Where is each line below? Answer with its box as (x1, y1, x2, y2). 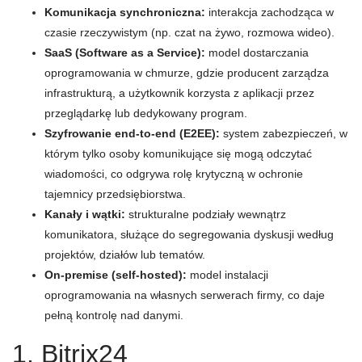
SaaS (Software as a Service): (44, 46, 205, 59)
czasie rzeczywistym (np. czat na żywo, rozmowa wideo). (44, 26, 335, 39)
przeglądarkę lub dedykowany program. (44, 107, 247, 120)
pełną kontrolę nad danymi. (44, 309, 183, 322)
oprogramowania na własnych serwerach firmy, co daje (44, 288, 325, 301)
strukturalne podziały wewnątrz (125, 208, 286, 221)
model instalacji (187, 268, 268, 281)
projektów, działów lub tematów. (44, 248, 205, 261)
